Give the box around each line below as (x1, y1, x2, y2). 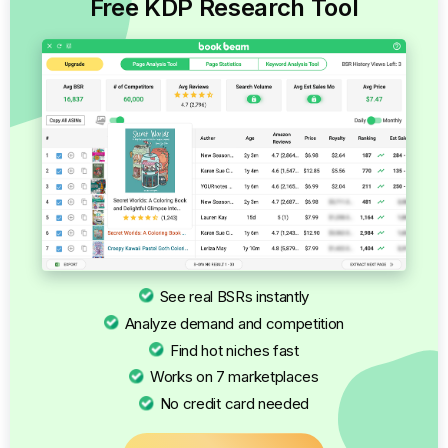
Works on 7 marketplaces (150, 367, 319, 387)
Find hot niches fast (170, 340, 299, 360)
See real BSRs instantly (159, 286, 310, 306)
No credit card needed (159, 394, 309, 414)
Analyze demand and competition (124, 313, 345, 333)
